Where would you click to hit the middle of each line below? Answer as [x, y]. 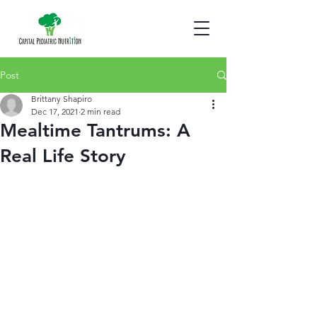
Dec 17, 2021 [55, 111]
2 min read [100, 111]
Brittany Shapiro [62, 99]
